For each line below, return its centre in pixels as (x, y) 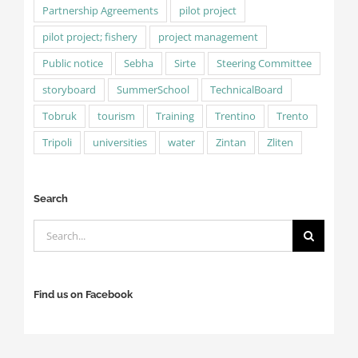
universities (119, 142)
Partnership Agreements (100, 10)
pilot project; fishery (89, 37)
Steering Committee (264, 63)
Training (175, 116)
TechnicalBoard (246, 89)
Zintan (231, 142)
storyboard (69, 89)
